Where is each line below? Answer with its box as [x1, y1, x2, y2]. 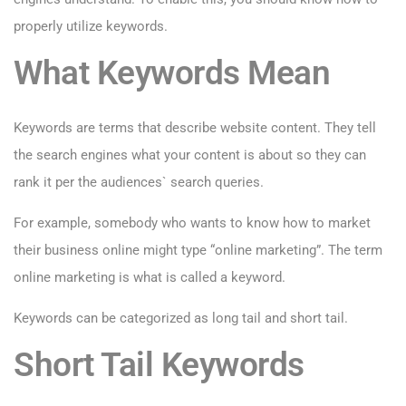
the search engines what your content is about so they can [14, 147, 366, 164]
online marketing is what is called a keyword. [14, 269, 285, 286]
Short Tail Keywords [14, 344, 304, 385]
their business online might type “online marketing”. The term [14, 242, 382, 259]
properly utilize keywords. [14, 18, 168, 35]
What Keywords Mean [14, 53, 330, 93]
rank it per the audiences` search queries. [14, 174, 264, 191]
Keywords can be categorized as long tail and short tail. [14, 310, 348, 327]
